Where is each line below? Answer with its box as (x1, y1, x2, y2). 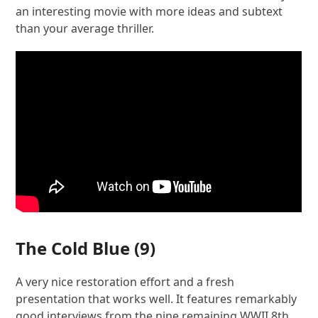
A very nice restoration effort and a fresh (16, 274, 235, 290)
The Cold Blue (16, 236, 131, 261)
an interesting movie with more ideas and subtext (16, 4, 283, 20)
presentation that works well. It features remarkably (16, 291, 297, 307)
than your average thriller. (16, 21, 155, 37)
